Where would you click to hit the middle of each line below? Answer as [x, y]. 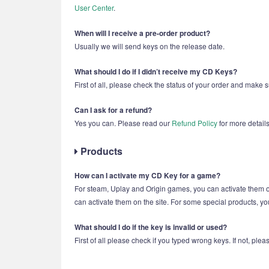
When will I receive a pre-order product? [142, 33]
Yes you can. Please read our [123, 123]
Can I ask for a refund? [113, 110]
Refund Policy [195, 123]
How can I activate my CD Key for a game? [147, 175]
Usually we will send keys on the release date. [150, 46]
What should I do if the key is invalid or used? [151, 227]
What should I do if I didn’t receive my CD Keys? [156, 71]
